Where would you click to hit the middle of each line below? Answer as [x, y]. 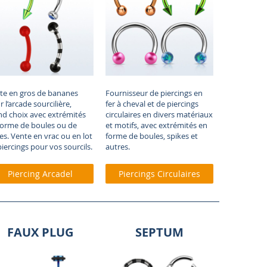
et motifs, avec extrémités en [157, 125]
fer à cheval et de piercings [152, 104]
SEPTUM [160, 232]
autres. [118, 147]
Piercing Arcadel [40, 174]
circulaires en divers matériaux [159, 115]
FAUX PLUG [40, 232]
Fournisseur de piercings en [154, 93]
